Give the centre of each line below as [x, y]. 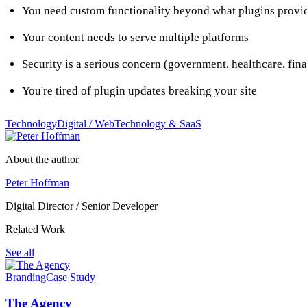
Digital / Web [86, 123]
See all [20, 252]
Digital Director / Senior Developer [82, 206]
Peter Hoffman [37, 182]
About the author [42, 159]
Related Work [35, 229]
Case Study [71, 277]
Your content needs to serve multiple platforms [135, 37]
